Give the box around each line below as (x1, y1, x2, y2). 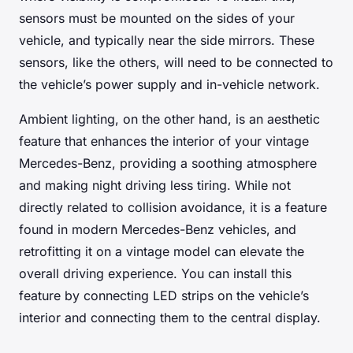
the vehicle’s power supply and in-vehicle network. (19, 76, 320, 92)
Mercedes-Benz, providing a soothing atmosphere (19, 154, 317, 171)
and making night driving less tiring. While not (19, 176, 291, 193)
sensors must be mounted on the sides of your (19, 9, 295, 26)
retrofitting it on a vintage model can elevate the (19, 243, 304, 259)
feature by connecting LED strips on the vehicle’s (19, 287, 309, 303)
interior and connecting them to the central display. (19, 309, 321, 325)
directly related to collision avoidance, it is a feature (19, 199, 327, 215)
